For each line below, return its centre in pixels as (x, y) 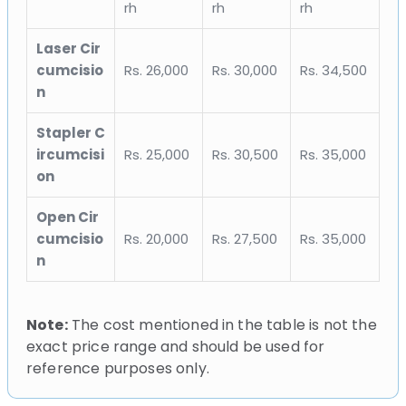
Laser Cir (68, 48)
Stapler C (71, 132)
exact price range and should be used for (176, 346)
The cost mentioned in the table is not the (222, 324)
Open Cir (68, 217)
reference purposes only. (118, 368)
